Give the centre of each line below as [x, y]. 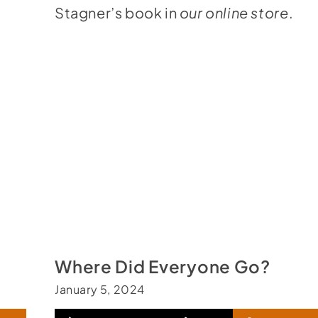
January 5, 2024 [100, 289]
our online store [234, 12]
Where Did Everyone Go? [163, 266]
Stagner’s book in [117, 12]
